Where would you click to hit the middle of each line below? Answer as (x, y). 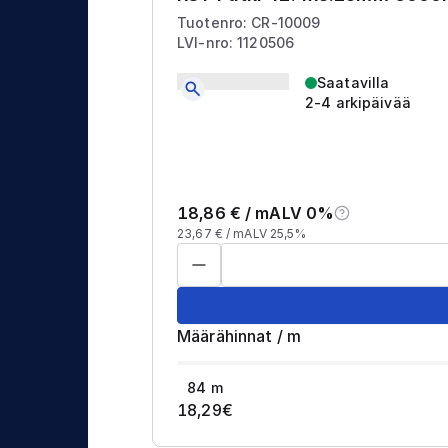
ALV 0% (302, 213)
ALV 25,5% (275, 234)
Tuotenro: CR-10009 (249, 23)
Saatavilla (353, 83)
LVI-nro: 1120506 (236, 43)
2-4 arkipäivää (358, 103)
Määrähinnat (225, 336)
